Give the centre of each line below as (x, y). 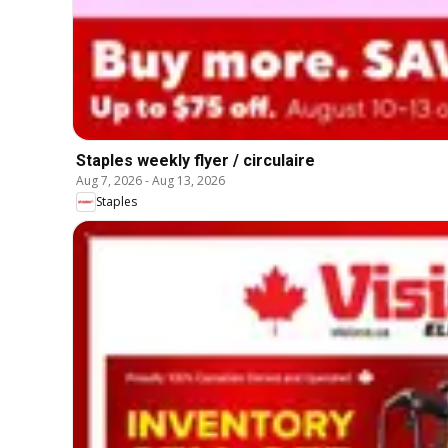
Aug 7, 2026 (109, 180)
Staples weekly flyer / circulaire (195, 160)
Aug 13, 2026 (188, 180)
